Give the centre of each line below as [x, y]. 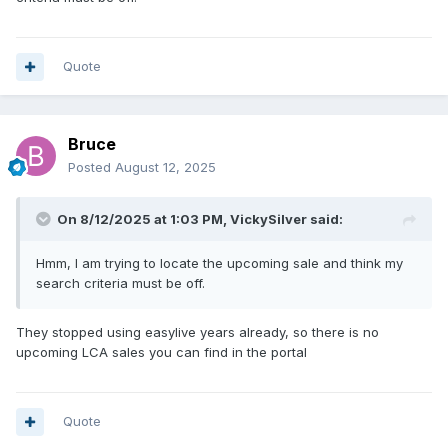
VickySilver [268, 219]
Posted [91, 167]
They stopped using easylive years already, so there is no [197, 332]
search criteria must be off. [120, 283]
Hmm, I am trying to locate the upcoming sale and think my [219, 263]
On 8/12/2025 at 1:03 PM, [143, 219]
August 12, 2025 [165, 167]
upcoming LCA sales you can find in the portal [161, 352]
